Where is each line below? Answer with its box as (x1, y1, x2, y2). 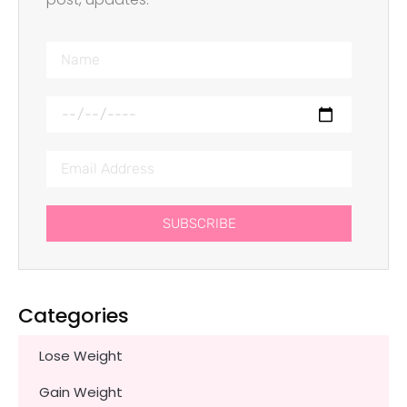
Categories (18, 302, 129, 331)
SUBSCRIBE (162, 215, 236, 233)
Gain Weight (39, 382, 123, 402)
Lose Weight (39, 346, 123, 366)
